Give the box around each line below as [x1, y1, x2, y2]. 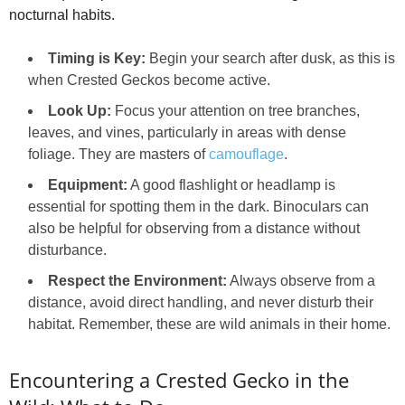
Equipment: [48, 177, 127, 193]
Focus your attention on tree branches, [111, 103, 360, 119]
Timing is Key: [48, 51, 146, 67]
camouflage [209, 146, 284, 163]
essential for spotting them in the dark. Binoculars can [28, 199, 369, 215]
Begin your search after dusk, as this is [146, 51, 395, 67]
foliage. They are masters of [28, 146, 209, 163]
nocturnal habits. [9, 7, 115, 24]
